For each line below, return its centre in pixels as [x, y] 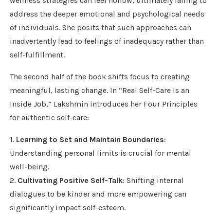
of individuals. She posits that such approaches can [100, 27]
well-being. [29, 166]
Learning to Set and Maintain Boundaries [90, 139]
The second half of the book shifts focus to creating [100, 76]
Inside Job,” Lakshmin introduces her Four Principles [104, 104]
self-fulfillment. [37, 54]
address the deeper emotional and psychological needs [107, 14]
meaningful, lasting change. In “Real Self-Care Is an [100, 90]
